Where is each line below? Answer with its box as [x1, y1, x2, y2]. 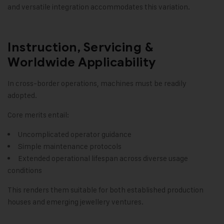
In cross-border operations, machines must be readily [7, 78, 186, 88]
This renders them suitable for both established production [7, 185, 203, 195]
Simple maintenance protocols [18, 141, 121, 151]
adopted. [7, 90, 37, 100]
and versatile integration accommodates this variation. [7, 2, 190, 12]
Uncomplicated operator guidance [18, 129, 131, 139]
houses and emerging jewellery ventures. [7, 197, 143, 207]
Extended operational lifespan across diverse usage [18, 153, 188, 163]
